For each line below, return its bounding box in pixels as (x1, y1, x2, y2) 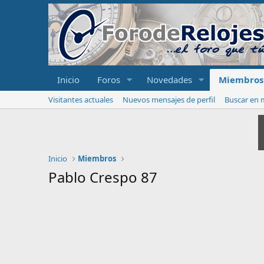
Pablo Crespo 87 (48, 167, 157, 187)
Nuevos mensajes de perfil (123, 94, 215, 105)
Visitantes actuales (48, 94, 113, 105)
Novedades (146, 74, 192, 85)
